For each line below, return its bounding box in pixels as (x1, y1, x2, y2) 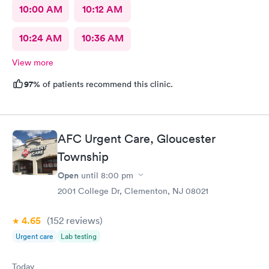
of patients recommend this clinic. (40, 79, 173, 89)
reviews (64, 214, 100, 226)
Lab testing (61, 231, 97, 241)
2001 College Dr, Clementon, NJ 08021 (58, 185, 208, 196)
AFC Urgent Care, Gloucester (58, 131, 216, 146)
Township (58, 149, 109, 164)
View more (12, 57, 53, 68)
